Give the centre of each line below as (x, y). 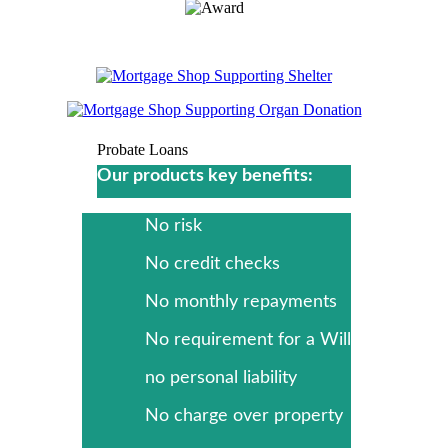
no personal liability (221, 378)
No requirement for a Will (248, 340)
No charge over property (244, 416)
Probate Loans (142, 150)
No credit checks (212, 264)
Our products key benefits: (205, 176)
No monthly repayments (241, 302)
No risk (173, 226)
